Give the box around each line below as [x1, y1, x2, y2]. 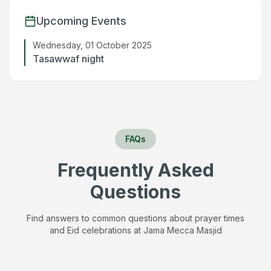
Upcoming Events [36, 15, 126, 27]
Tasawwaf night [33, 53, 104, 65]
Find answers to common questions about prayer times [27, 213, 244, 223]
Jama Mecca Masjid [143, 225, 222, 235]
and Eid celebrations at [49, 225, 143, 235]
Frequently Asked [57, 159, 214, 181]
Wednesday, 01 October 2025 [33, 40, 152, 50]
